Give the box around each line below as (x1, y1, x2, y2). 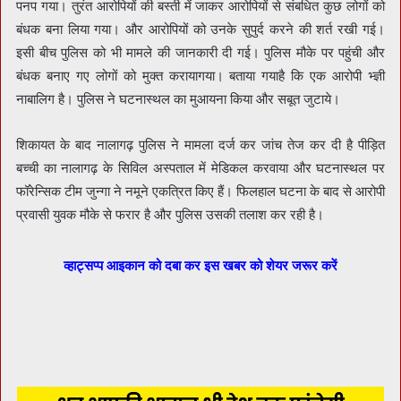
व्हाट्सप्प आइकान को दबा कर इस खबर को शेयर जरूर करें (64, 256, 337, 274)
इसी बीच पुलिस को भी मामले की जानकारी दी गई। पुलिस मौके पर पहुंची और (16, 43, 385, 61)
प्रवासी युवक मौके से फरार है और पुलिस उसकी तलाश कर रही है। (16, 205, 324, 223)
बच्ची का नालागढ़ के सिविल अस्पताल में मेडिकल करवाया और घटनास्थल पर (16, 158, 385, 176)
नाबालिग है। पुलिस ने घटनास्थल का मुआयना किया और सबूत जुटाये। (16, 90, 340, 107)
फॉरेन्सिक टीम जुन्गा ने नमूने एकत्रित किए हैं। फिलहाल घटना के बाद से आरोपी (16, 182, 385, 200)
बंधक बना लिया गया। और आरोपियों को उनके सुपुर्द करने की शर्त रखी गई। (16, 20, 385, 38)
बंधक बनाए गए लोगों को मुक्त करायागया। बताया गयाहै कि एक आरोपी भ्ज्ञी (16, 66, 385, 84)
